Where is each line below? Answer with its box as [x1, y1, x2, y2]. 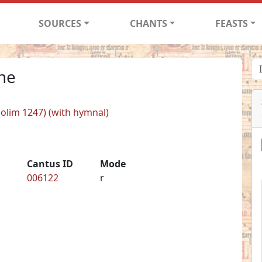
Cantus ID [26, 157, 73, 170]
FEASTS [215, 16, 248, 30]
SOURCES [39, 16, 82, 30]
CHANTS [129, 16, 167, 30]
